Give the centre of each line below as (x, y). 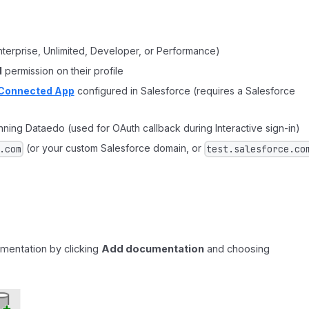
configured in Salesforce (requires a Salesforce (185, 91)
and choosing (237, 248)
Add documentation (153, 248)
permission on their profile (62, 71)
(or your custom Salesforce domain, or (113, 148)
